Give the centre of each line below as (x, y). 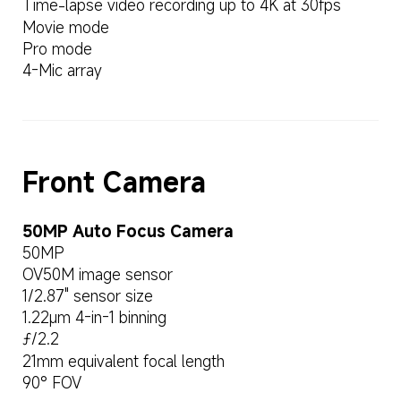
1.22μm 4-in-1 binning (94, 318)
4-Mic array (62, 70)
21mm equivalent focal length (123, 361)
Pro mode (57, 48)
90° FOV (51, 382)
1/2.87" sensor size (87, 296)
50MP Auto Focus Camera (128, 230)
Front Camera (114, 182)
